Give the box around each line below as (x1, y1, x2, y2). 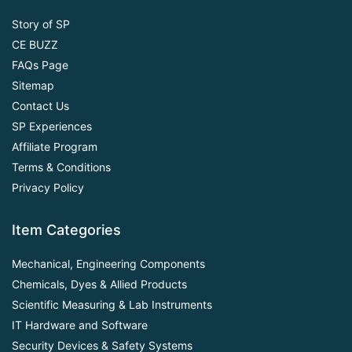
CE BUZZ (12, 37, 58, 51)
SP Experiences (12, 119, 92, 133)
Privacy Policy (12, 180, 84, 194)
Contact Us (12, 98, 69, 112)
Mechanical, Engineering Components (12, 256, 205, 270)
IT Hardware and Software (12, 317, 148, 332)
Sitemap (12, 78, 54, 92)
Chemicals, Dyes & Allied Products (12, 277, 187, 291)
